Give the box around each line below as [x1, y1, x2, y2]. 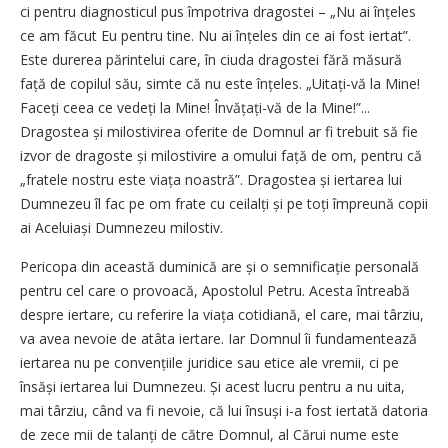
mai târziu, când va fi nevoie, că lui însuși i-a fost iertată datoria [20, 400, 428, 420]
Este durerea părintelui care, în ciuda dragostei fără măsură [20, 49, 402, 69]
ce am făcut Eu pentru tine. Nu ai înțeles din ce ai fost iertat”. [20, 25, 411, 45]
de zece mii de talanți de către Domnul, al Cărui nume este [20, 424, 399, 444]
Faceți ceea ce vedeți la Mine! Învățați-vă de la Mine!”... [20, 97, 370, 117]
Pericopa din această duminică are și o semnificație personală [20, 256, 419, 276]
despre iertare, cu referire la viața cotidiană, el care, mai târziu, [20, 304, 424, 324]
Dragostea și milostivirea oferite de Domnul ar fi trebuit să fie [20, 121, 418, 141]
